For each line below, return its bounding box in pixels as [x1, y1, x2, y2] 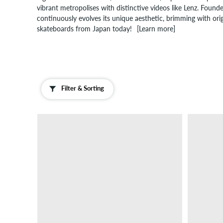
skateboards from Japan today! [37, 24, 132, 33]
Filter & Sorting [61, 84, 104, 92]
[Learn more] [137, 24, 175, 33]
